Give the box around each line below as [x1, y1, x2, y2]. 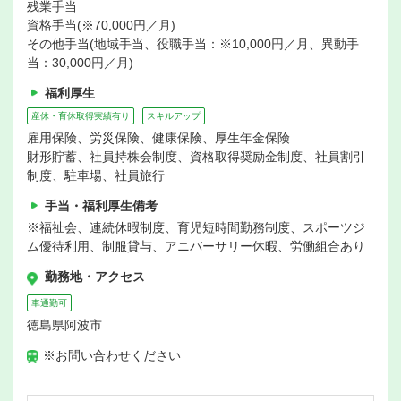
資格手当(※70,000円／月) [27, 18, 175, 33]
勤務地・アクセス [45, 269, 145, 285]
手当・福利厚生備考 [45, 199, 158, 214]
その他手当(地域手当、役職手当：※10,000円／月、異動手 [27, 37, 359, 52]
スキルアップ [147, 111, 200, 122]
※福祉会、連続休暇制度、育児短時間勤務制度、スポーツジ [27, 220, 365, 235]
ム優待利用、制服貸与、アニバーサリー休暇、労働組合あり [27, 239, 365, 254]
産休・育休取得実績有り [31, 111, 130, 122]
